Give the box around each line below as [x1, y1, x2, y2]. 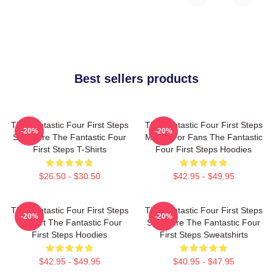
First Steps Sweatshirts [159, 230, 248, 239]
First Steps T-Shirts [32, 144, 107, 154]
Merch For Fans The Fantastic [144, 132, 263, 142]
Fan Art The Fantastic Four [17, 218, 122, 227]
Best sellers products [74, 72, 199, 85]
